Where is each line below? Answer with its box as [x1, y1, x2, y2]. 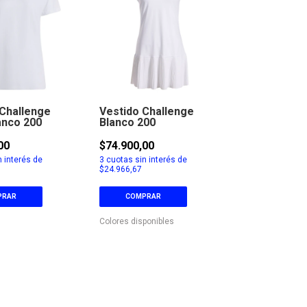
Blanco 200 [99, 115, 156, 129]
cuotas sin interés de [103, 154, 187, 164]
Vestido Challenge [99, 104, 194, 118]
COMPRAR [125, 192, 161, 200]
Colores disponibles [99, 216, 174, 226]
